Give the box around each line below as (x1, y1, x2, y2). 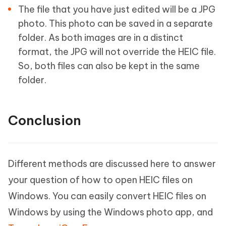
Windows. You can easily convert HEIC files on (8, 190, 206, 202)
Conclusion (8, 112, 81, 129)
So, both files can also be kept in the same (18, 60, 200, 72)
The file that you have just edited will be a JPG (18, 4, 215, 16)
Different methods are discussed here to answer (8, 158, 216, 170)
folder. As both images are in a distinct (18, 32, 183, 44)
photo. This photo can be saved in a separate (18, 18, 213, 30)
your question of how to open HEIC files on (8, 174, 193, 186)
